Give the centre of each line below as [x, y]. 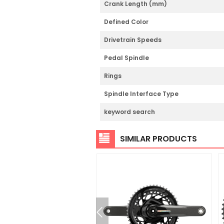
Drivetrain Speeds [133, 39]
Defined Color [126, 21]
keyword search [129, 111]
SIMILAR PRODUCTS [158, 138]
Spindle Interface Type [141, 93]
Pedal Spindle [126, 57]
